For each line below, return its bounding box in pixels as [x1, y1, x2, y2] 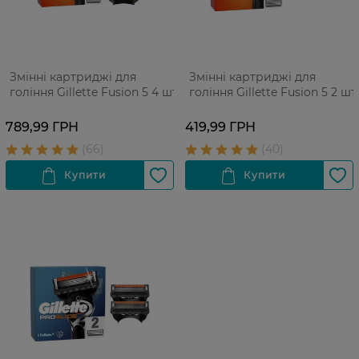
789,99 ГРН [6, 119, 79, 135]
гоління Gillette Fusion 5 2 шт [189, 85, 357, 99]
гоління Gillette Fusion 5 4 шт [10, 85, 178, 99]
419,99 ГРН [185, 119, 256, 135]
